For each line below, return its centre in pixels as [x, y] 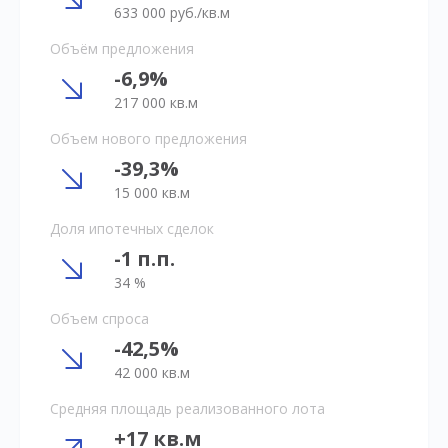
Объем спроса [99, 318]
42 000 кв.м [152, 372]
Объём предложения [122, 48]
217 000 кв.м [156, 102]
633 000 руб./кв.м [172, 12]
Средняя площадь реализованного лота [187, 408]
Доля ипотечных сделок [132, 228]
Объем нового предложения [148, 138]
